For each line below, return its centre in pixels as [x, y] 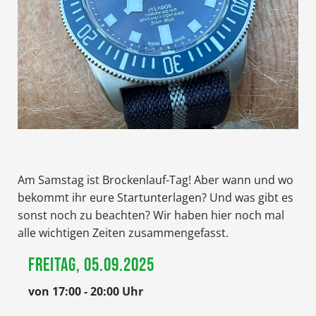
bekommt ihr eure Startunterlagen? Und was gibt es [156, 197]
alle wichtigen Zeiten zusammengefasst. [123, 232]
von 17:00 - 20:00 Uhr [86, 291]
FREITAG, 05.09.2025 [91, 265]
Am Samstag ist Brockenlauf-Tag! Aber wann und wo [156, 180]
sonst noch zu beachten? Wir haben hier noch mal [151, 215]
